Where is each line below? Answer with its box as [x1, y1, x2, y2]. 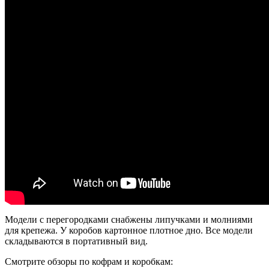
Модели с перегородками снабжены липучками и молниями [5, 214, 253, 225]
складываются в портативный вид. [5, 235, 148, 246]
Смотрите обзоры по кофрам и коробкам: [5, 256, 173, 267]
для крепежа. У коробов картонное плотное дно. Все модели [5, 225, 253, 235]
